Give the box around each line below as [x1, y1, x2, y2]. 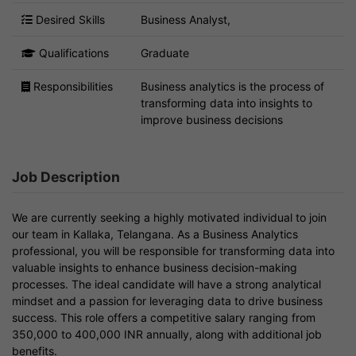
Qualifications [36, 45, 109, 60]
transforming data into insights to [141, 95, 312, 110]
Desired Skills [33, 12, 105, 26]
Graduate [141, 45, 189, 60]
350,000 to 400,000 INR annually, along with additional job [12, 327, 322, 341]
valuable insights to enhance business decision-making [12, 260, 297, 274]
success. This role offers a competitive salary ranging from [12, 310, 315, 324]
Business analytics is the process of [141, 79, 324, 93]
